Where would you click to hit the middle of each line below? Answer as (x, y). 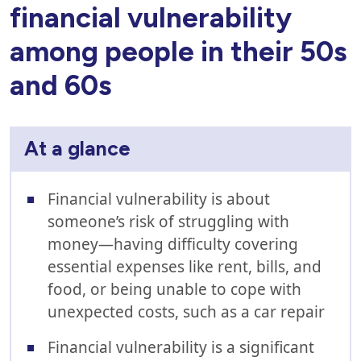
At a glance (77, 148)
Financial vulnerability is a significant (181, 347)
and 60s (60, 85)
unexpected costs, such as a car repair (186, 312)
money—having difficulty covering (173, 244)
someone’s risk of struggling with (168, 222)
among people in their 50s (178, 52)
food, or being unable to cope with (174, 289)
